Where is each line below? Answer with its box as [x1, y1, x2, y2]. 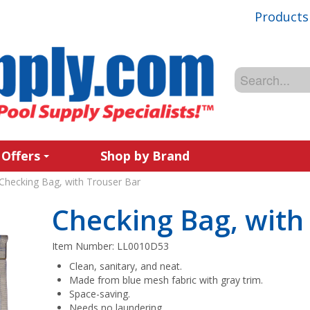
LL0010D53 [117, 239, 170, 253]
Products [255, 8, 309, 25]
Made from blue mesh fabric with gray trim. [69, 273, 264, 286]
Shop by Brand [100, 147, 190, 164]
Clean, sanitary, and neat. [69, 259, 183, 273]
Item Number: [52, 239, 118, 253]
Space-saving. [69, 287, 131, 300]
